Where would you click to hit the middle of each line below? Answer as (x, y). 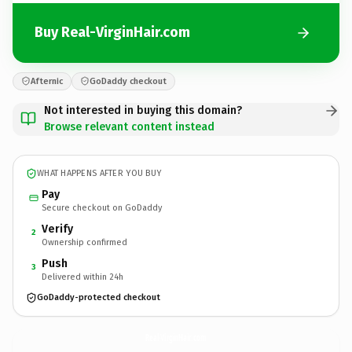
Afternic (47, 81)
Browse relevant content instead (129, 126)
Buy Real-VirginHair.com (112, 32)
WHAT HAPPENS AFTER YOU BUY (99, 173)
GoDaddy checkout (128, 81)
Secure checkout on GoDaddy (102, 207)
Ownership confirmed (84, 242)
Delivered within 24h (82, 277)
